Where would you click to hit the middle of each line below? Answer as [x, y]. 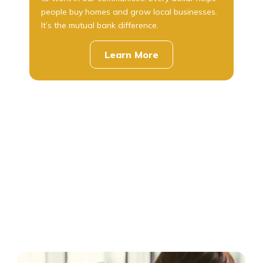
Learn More [131, 54]
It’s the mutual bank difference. [100, 26]
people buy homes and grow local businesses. [129, 12]
